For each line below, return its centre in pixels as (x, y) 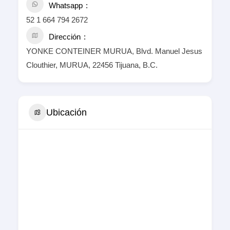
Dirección (65, 37)
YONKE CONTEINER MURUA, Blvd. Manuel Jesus (114, 51)
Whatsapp (66, 6)
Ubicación (66, 112)
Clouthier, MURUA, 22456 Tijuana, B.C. (92, 65)
